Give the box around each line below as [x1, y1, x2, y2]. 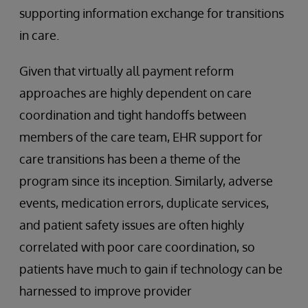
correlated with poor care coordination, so [19, 239, 255, 254]
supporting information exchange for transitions [19, 5, 284, 21]
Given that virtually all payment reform [19, 63, 234, 78]
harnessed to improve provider [19, 283, 192, 298]
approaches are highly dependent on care [19, 85, 252, 100]
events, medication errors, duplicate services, [19, 195, 269, 210]
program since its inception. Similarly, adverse [19, 173, 273, 188]
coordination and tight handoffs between [19, 107, 246, 122]
